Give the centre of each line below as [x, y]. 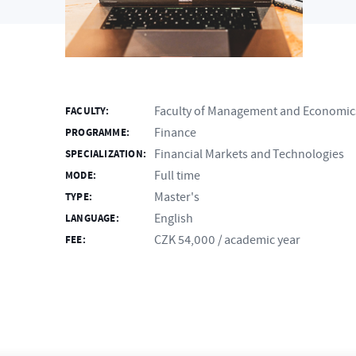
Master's [176, 197]
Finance [175, 133]
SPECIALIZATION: [106, 154]
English [173, 219]
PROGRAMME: [97, 133]
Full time [177, 176]
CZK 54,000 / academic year [227, 240]
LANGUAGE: [92, 219]
